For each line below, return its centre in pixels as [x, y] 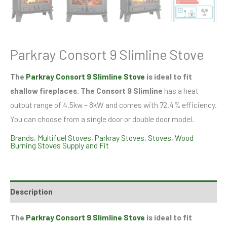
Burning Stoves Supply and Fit [60, 145]
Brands [22, 138]
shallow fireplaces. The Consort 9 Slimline [86, 90]
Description [31, 191]
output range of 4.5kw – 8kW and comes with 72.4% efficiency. [113, 104]
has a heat [181, 90]
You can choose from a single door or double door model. [102, 119]
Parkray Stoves [120, 138]
